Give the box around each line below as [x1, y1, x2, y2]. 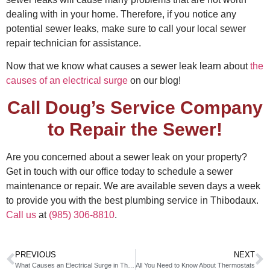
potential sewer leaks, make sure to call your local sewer [6, 23, 246, 34]
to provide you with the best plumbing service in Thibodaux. [6, 195, 259, 206]
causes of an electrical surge [6, 75, 128, 86]
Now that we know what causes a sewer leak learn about [6, 61, 250, 72]
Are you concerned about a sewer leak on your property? [6, 151, 247, 162]
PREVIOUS [15, 250, 56, 260]
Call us [6, 209, 36, 220]
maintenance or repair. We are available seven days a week [6, 180, 260, 191]
